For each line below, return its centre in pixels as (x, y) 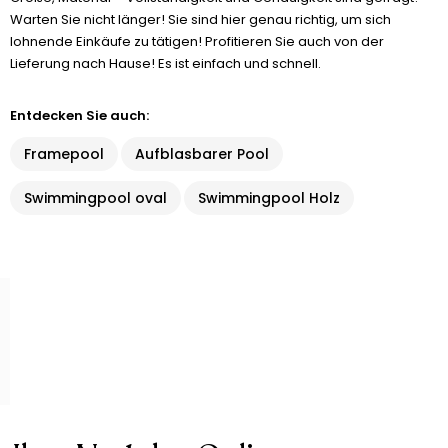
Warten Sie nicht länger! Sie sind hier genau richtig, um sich (200, 19)
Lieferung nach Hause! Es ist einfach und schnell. (165, 63)
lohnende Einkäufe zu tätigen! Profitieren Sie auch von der (197, 41)
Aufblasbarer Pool (202, 154)
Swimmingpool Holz (269, 198)
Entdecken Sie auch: (79, 115)
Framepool (64, 154)
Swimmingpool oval (95, 198)
